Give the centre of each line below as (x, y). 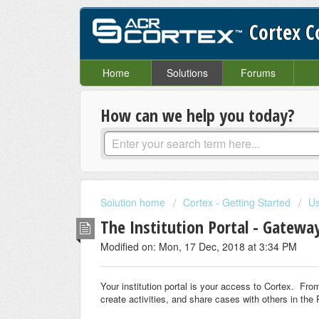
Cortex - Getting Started (237, 203)
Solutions (187, 73)
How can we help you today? (198, 115)
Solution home (134, 203)
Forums (258, 73)
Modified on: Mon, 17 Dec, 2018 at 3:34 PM (199, 246)
